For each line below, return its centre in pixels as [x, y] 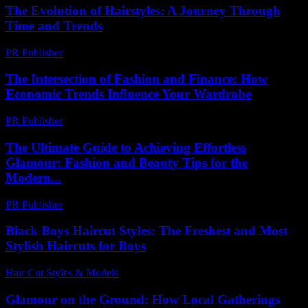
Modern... [33, 177]
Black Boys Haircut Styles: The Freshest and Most [146, 231]
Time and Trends [54, 26]
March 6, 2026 [101, 52]
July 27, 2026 [154, 273]
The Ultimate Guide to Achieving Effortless [126, 147]
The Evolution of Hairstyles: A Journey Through [143, 11]
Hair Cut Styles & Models [62, 273]
